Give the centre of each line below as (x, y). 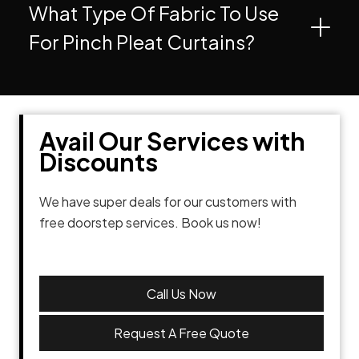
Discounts (99, 162)
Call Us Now (182, 293)
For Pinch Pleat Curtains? (142, 42)
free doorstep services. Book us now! (150, 223)
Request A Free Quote (182, 333)
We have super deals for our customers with (168, 202)
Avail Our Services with (172, 141)
